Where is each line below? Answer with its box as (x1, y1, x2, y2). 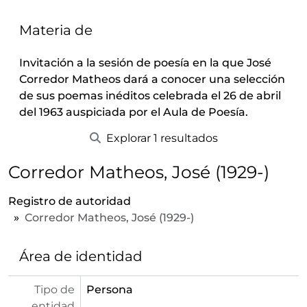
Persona (86, 283, 133, 296)
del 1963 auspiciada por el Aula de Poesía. (19, 106, 248, 119)
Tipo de (34, 283, 75, 296)
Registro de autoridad (8, 195, 131, 208)
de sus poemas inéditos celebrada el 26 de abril (19, 89, 281, 102)
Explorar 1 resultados (103, 132, 218, 145)
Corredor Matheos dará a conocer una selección (19, 73, 285, 86)
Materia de (19, 22, 93, 38)
